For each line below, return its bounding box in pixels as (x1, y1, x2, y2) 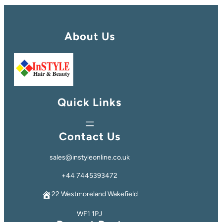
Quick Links (57, 95, 122, 109)
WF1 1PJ (77, 209, 103, 218)
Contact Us (58, 129, 120, 143)
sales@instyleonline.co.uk (49, 153, 130, 162)
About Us (64, 29, 115, 43)
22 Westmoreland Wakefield (51, 189, 138, 198)
